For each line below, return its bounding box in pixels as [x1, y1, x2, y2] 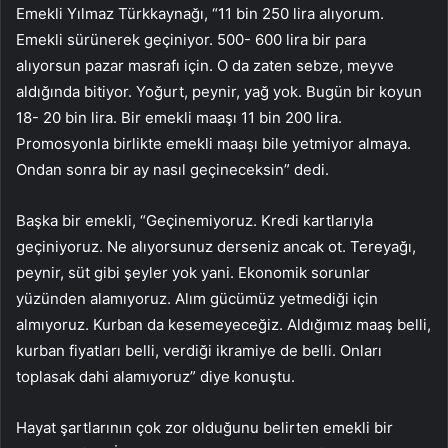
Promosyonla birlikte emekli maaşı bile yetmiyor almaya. [16, 134, 411, 154]
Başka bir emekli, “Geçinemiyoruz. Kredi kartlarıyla [16, 211, 373, 231]
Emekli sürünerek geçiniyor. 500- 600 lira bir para [16, 30, 366, 50]
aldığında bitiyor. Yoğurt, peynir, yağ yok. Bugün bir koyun [16, 82, 422, 102]
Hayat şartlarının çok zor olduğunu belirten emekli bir [16, 418, 393, 438]
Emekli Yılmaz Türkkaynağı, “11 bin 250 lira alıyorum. [16, 4, 384, 24]
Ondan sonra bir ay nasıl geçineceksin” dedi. [16, 160, 329, 180]
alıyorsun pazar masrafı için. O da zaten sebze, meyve [16, 56, 394, 76]
